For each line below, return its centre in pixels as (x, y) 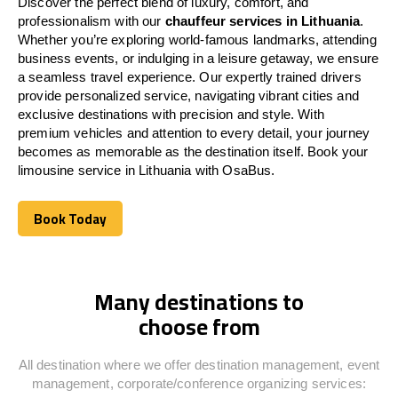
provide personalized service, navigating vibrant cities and (188, 95)
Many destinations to (199, 301)
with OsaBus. (233, 170)
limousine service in (79, 170)
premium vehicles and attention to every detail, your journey (194, 132)
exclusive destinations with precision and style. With (171, 114)
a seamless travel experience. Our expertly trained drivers (190, 76)
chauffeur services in (233, 20)
